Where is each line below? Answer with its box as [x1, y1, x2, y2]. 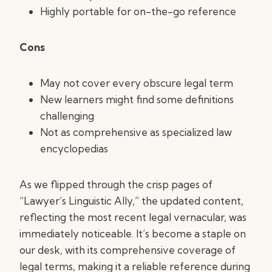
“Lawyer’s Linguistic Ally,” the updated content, [19, 194, 243, 207]
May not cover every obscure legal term [40, 76, 233, 89]
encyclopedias [40, 142, 108, 155]
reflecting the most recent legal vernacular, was [19, 211, 246, 223]
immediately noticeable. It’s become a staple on [19, 227, 246, 240]
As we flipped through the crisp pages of [19, 178, 212, 191]
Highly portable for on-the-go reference [40, 5, 236, 18]
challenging [40, 109, 94, 122]
